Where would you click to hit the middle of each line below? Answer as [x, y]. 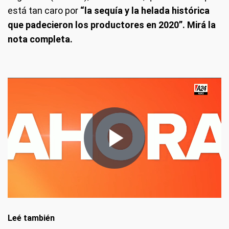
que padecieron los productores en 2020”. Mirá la [112, 25]
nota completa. [40, 39]
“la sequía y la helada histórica [144, 11]
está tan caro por [43, 11]
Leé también [31, 218]
